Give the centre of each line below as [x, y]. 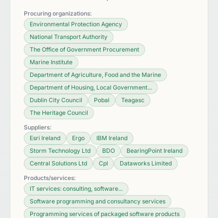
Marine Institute [51, 62]
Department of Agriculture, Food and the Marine [95, 75]
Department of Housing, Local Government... [91, 87]
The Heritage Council [59, 113]
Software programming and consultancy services [98, 201]
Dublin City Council [56, 100]
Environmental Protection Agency [76, 24]
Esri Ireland [45, 138]
